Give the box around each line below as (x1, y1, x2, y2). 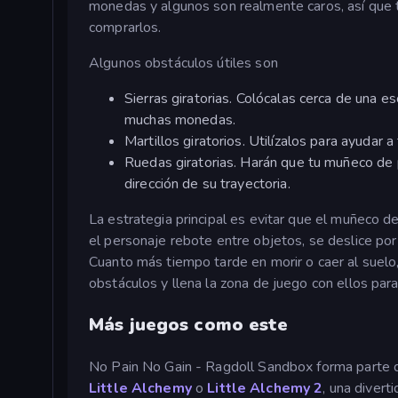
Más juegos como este (89, 312, 289, 337)
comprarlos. (89, 17, 162, 37)
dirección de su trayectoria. (124, 173, 291, 194)
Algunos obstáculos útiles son (89, 52, 278, 73)
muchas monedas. (124, 109, 235, 130)
